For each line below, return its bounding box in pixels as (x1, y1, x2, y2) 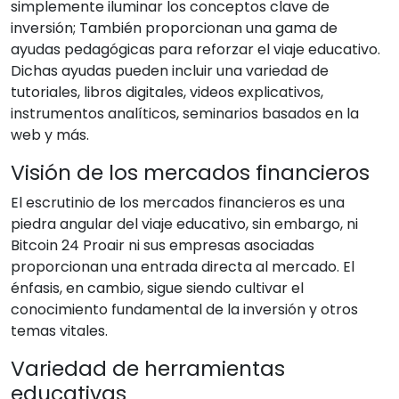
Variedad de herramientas (11, 354, 285, 383)
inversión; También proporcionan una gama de (11, 18, 338, 38)
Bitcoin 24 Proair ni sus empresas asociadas (11, 235, 314, 256)
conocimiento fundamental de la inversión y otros (11, 299, 358, 320)
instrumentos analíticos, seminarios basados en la (11, 103, 359, 124)
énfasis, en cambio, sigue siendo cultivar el (11, 278, 304, 298)
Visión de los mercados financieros (11, 158, 370, 187)
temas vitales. (11, 321, 108, 341)
